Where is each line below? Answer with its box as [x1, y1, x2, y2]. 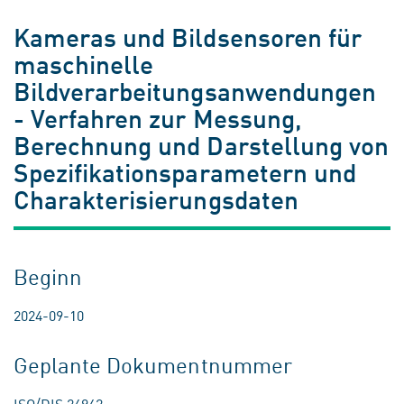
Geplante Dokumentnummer [14, 349, 292, 380]
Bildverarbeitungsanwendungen [14, 75, 376, 106]
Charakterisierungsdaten [14, 183, 298, 215]
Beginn [14, 261, 83, 291]
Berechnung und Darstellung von [14, 129, 389, 161]
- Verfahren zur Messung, [14, 102, 302, 133]
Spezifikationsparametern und [14, 156, 356, 188]
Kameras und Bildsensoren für [14, 21, 362, 52]
